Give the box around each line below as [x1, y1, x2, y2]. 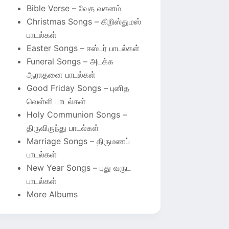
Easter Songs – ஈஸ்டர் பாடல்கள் [27, 42, 140, 53]
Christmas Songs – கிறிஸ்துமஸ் [27, 16, 142, 27]
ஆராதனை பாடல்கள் [27, 69, 96, 80]
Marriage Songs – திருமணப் [27, 135, 130, 146]
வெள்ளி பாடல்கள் [27, 96, 86, 106]
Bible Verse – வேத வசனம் [27, 3, 122, 13]
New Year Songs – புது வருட [27, 162, 131, 173]
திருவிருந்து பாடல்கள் [27, 122, 100, 133]
